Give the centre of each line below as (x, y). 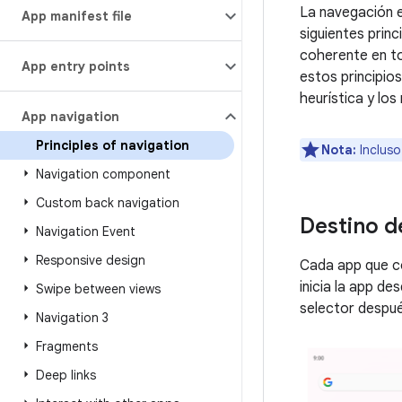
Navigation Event (86, 232)
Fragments (67, 346)
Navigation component (103, 174)
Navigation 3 (72, 318)
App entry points (76, 66)
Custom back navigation (108, 203)
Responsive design (91, 260)
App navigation (70, 117)
